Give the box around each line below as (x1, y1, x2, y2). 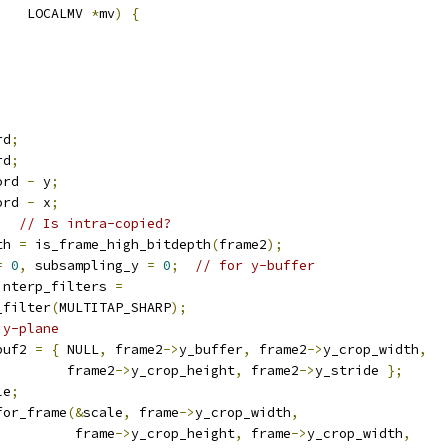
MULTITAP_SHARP (59, 299, 171, 316)
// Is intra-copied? (19, 215, 171, 232)
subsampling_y (27, 257, 147, 274)
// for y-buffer (195, 257, 315, 274)
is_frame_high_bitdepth (27, 236, 211, 253)
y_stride (315, 362, 387, 379)
